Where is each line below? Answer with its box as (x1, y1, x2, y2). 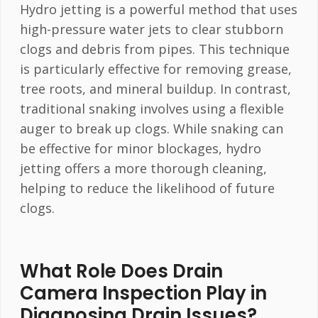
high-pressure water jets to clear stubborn (19, 21, 283, 38)
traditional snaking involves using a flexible (19, 100, 284, 118)
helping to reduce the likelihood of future (19, 180, 275, 197)
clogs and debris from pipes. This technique (19, 40, 290, 58)
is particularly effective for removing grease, (19, 60, 292, 78)
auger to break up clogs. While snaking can (19, 120, 283, 138)
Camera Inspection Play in (19, 280, 267, 306)
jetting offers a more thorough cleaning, (19, 160, 267, 177)
